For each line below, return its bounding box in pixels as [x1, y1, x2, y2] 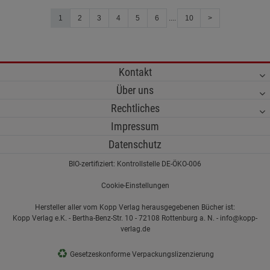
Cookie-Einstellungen [101, 181, 169, 190]
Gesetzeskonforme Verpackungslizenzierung [67, 250, 214, 259]
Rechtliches [110, 102, 160, 115]
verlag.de [120, 225, 150, 234]
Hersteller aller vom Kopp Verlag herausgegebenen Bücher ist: [35, 203, 235, 212]
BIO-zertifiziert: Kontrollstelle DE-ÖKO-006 [69, 160, 201, 169]
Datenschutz [108, 138, 162, 151]
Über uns [116, 84, 154, 97]
